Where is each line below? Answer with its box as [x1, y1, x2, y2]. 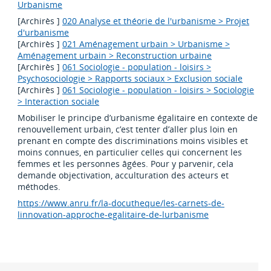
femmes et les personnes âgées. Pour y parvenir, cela [18, 158, 234, 170]
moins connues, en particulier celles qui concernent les [18, 146, 243, 158]
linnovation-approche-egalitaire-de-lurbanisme [18, 209, 209, 221]
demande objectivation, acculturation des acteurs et [18, 169, 229, 181]
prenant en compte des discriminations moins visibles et [18, 135, 249, 147]
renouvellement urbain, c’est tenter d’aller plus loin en [18, 123, 238, 135]
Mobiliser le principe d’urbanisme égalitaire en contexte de [18, 112, 258, 124]
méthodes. [18, 181, 61, 193]
